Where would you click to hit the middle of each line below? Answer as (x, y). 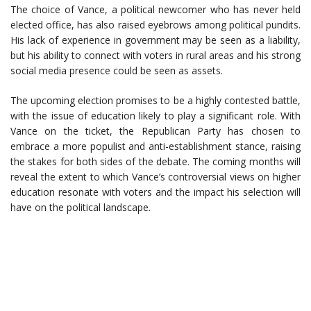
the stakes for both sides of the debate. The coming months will (155, 161)
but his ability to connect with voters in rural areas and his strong (155, 55)
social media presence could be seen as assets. (117, 70)
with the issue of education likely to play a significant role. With (155, 116)
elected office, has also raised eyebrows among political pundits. (155, 25)
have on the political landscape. (81, 207)
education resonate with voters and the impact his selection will (155, 192)
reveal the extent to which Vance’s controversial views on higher (155, 177)
